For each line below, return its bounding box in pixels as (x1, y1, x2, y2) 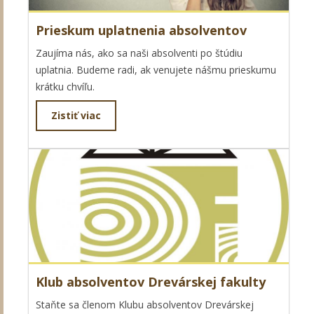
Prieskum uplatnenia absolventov (36, 21, 247, 39)
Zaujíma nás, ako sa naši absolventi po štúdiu (36, 46, 243, 60)
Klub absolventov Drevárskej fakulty (36, 273, 266, 290)
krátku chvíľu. (36, 79, 95, 93)
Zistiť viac (51, 108, 101, 122)
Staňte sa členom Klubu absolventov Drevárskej (36, 297, 254, 311)
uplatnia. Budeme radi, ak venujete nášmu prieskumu (36, 62, 276, 76)
